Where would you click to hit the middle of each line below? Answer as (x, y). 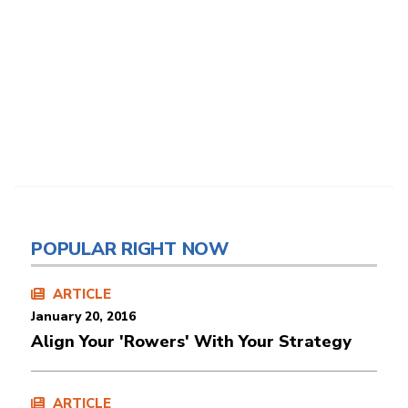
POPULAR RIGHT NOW (130, 249)
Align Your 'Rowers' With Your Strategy (191, 341)
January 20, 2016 (83, 316)
